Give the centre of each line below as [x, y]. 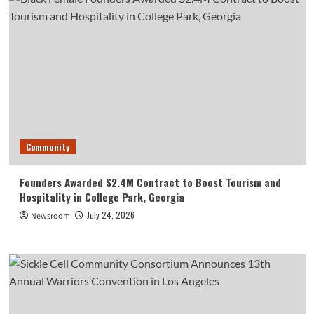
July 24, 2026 [110, 215]
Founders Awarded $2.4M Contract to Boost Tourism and [150, 183]
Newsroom [50, 217]
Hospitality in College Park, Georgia [102, 197]
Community [47, 147]
